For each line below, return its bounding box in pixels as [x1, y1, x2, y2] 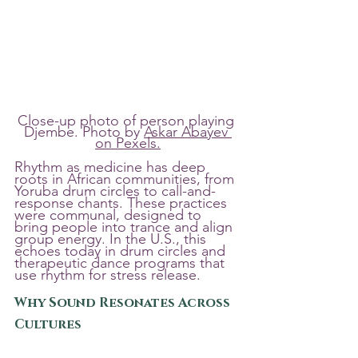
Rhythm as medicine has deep [14, 158, 209, 177]
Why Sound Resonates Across [14, 294, 233, 312]
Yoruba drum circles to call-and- [14, 182, 216, 201]
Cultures [14, 316, 82, 334]
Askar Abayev [144, 123, 232, 141]
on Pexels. [95, 134, 161, 153]
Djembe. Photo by [24, 123, 144, 141]
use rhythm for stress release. [14, 266, 201, 284]
